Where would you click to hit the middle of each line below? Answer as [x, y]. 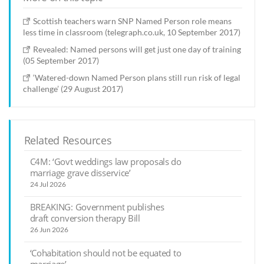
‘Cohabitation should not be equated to [105, 253]
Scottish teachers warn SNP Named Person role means [133, 21]
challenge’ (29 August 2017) [73, 88]
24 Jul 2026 [48, 184]
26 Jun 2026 [49, 230]
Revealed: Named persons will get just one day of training [137, 49]
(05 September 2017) [61, 60]
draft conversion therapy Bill [85, 218]
